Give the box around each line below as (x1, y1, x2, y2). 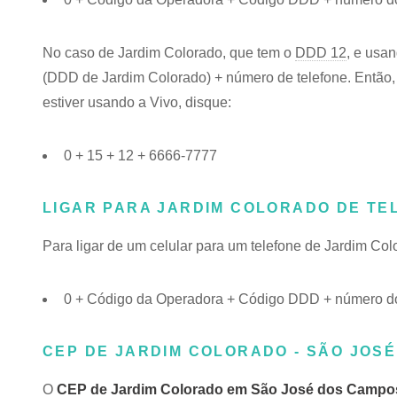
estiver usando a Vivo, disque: (43, 95, 231, 110)
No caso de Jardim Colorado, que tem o (43, 45, 295, 60)
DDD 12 (295, 45, 346, 60)
